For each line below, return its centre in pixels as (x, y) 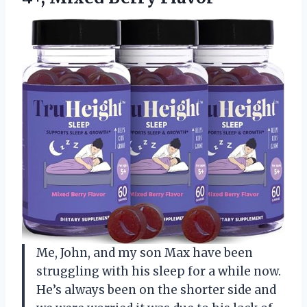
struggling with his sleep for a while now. (159, 272)
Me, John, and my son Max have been (145, 253)
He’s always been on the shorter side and (156, 290)
